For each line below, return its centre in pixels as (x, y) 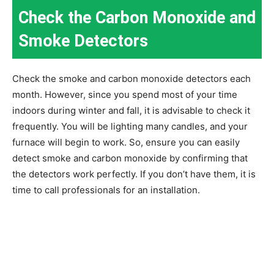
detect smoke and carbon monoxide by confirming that (130, 158)
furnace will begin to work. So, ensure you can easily (126, 142)
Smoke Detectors (83, 41)
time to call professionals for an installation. (106, 190)
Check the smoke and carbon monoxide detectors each (131, 78)
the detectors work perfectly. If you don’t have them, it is (134, 174)
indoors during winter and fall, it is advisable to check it (131, 110)
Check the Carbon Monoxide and (137, 17)
